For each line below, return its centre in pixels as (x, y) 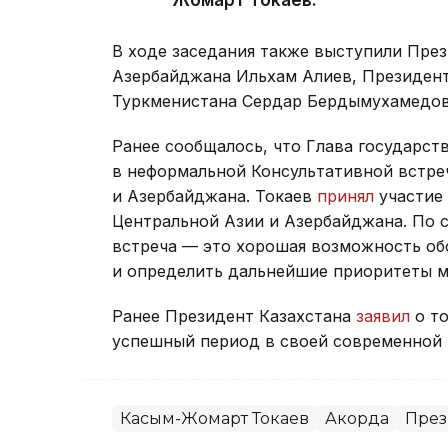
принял (345, 196)
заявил (383, 316)
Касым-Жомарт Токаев (214, 419)
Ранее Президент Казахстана (234, 316)
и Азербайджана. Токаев (214, 196)
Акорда (357, 419)
